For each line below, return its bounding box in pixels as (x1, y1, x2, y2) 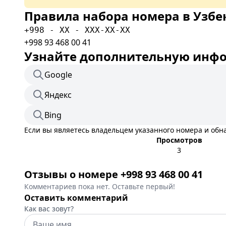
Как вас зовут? (24, 204, 74, 213)
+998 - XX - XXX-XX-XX (24, 25, 130, 35)
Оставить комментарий (24, 192, 128, 203)
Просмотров (156, 135, 202, 145)
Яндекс (44, 89, 72, 100)
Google (44, 69, 72, 80)
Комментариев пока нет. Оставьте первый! (24, 182, 175, 191)
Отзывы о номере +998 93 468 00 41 (24, 167, 203, 181)
